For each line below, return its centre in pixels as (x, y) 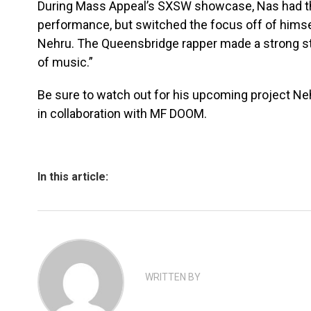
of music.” (67, 62)
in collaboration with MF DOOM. (124, 114)
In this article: (73, 177)
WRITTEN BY (173, 277)
